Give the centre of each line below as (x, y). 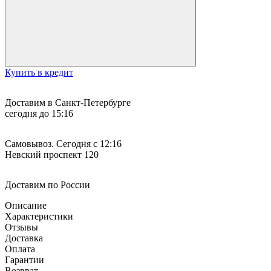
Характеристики (39, 216)
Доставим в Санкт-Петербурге (68, 102)
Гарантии (24, 260)
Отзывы (21, 227)
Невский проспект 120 (52, 154)
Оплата (20, 249)
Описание (26, 205)
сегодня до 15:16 (39, 113)
